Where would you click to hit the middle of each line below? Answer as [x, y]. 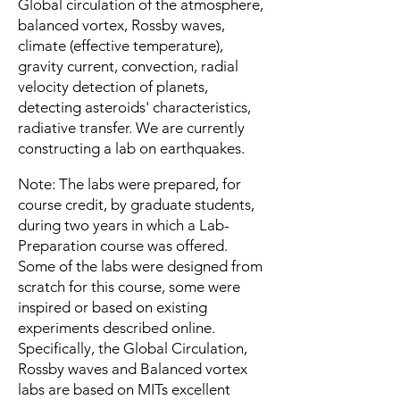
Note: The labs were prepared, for [129, 184]
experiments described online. [117, 328]
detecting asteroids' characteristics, [134, 107]
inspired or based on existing [112, 307]
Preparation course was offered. [123, 246]
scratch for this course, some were [131, 287]
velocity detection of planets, [113, 87]
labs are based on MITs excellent [124, 389]
